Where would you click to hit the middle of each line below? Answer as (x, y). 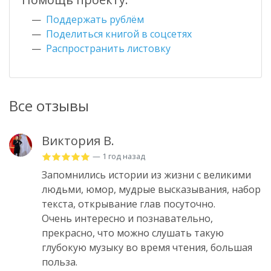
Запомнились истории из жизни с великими (146, 175)
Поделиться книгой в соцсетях (119, 34)
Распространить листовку (108, 49)
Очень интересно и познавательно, (127, 219)
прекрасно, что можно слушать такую (133, 233)
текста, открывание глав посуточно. (129, 204)
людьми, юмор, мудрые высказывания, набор (151, 190)
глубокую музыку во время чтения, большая (147, 248)
